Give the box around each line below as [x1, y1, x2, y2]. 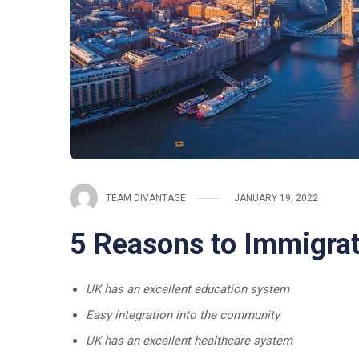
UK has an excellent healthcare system [86, 333, 292, 349]
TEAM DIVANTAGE [106, 192, 186, 204]
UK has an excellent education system [86, 282, 289, 297]
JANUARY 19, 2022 [234, 192, 318, 204]
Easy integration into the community [86, 308, 280, 323]
